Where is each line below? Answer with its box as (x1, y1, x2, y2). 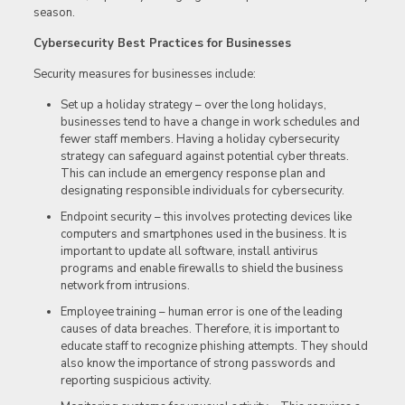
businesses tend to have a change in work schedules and (60, 114, 360, 131)
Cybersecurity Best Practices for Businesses (33, 35, 291, 52)
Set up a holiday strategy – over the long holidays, (60, 97, 326, 114)
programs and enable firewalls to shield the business (60, 260, 344, 278)
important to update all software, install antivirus (60, 243, 318, 260)
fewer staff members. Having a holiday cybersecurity (60, 131, 340, 148)
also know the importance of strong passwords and (60, 355, 335, 372)
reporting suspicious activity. (60, 372, 212, 390)
